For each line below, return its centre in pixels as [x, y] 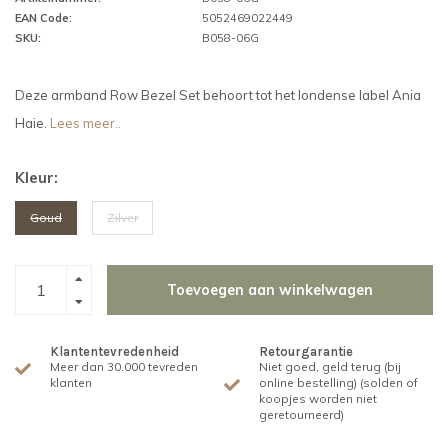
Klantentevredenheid [114, 351]
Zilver [122, 217]
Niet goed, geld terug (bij [330, 366]
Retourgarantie [306, 351]
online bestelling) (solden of [338, 382]
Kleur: [36, 177]
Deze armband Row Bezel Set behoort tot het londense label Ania [218, 95]
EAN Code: [43, 18]
